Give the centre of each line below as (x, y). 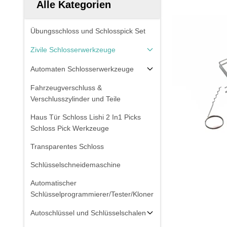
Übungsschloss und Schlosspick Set (88, 31)
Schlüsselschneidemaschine (75, 165)
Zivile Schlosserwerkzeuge (73, 50)
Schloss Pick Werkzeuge (70, 128)
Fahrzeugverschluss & (66, 88)
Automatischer (53, 183)
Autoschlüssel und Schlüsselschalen (88, 213)
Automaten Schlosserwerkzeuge (82, 69)
